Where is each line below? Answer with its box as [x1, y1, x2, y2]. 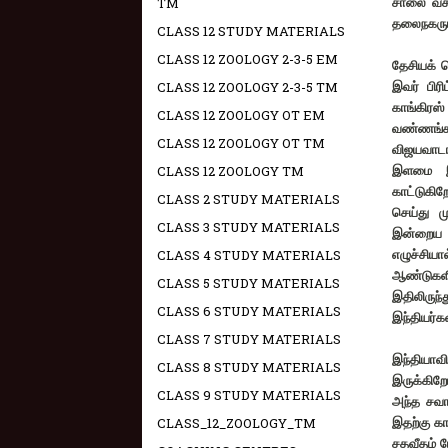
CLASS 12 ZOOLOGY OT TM [157, 134, 325, 152]
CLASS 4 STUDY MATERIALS [157, 246, 341, 264]
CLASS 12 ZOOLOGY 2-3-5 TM [157, 78, 338, 96]
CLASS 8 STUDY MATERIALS [157, 358, 341, 376]
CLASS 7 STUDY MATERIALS [157, 330, 341, 348]
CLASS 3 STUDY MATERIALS [157, 218, 340, 236]
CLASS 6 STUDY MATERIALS [157, 302, 341, 320]
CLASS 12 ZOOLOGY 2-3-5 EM [157, 50, 338, 68]
